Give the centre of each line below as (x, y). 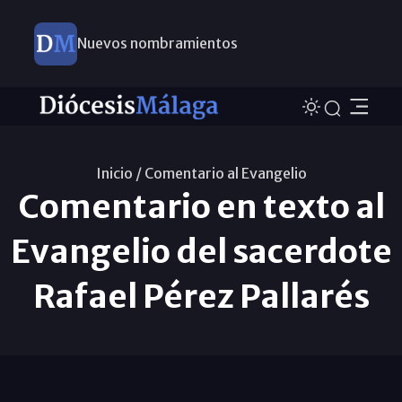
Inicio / (118, 173)
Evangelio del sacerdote (201, 251)
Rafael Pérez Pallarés (201, 296)
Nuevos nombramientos (157, 43)
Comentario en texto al (201, 206)
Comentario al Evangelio (225, 173)
